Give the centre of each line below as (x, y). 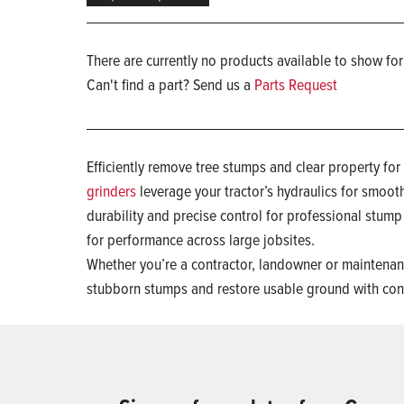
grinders (111, 191)
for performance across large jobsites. (202, 240)
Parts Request (296, 85)
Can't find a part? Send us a (170, 85)
